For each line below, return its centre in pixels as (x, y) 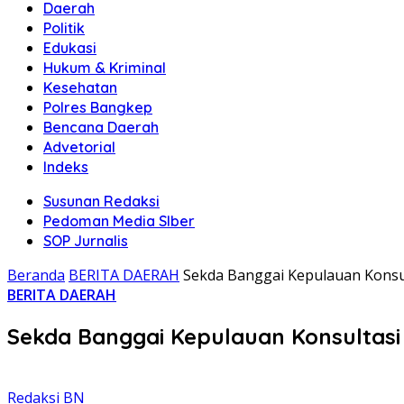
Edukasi (70, 48)
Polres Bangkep (98, 107)
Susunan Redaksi (101, 201)
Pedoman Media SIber (119, 221)
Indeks (66, 167)
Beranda (36, 275)
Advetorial (79, 147)
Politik (64, 28)
